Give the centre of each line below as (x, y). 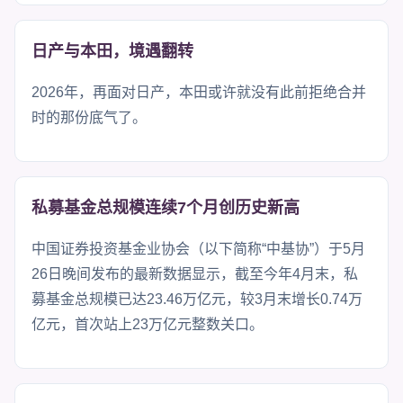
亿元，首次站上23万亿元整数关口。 (148, 324)
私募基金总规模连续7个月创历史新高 (166, 207)
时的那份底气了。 (89, 117)
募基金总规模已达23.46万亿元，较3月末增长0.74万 (197, 299)
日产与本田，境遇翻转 (112, 51)
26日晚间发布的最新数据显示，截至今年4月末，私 (195, 273)
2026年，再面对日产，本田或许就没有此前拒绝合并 (199, 92)
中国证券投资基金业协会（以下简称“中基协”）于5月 (198, 248)
